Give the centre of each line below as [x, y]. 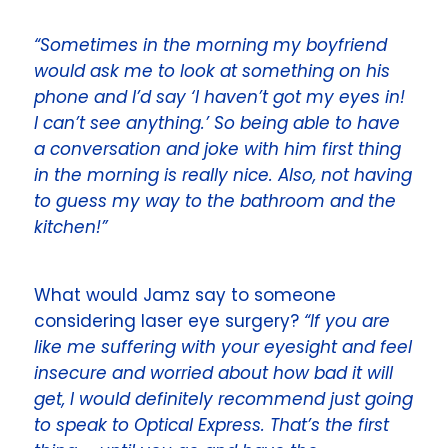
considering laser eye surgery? [169, 320]
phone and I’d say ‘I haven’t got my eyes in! [220, 97]
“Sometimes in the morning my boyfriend [211, 45]
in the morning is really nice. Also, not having [223, 175]
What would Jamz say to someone [185, 294]
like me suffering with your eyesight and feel [223, 346]
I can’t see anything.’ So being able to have [217, 123]
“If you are [347, 320]
